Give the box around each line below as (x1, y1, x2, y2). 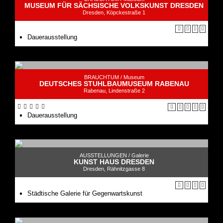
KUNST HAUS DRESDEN (74, 157, 154, 166)
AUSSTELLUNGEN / (79, 152, 131, 158)
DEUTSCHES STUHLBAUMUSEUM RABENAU (39, 79, 189, 88)
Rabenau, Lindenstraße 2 (83, 87, 145, 94)
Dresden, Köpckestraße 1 (83, 9, 145, 15)
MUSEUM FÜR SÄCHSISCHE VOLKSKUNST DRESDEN (24, 1, 204, 9)
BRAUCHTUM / (84, 74, 123, 80)
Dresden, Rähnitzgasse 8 (83, 165, 145, 172)
